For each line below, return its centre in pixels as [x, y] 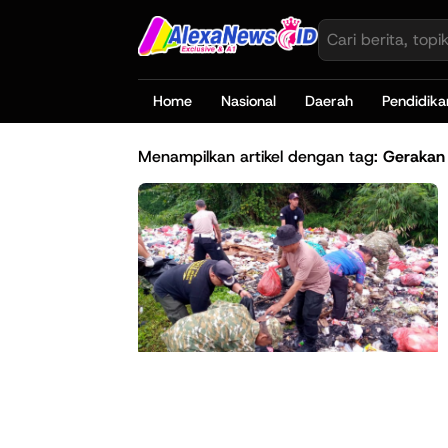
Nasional [248, 101]
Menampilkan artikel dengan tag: [260, 156]
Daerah [328, 101]
